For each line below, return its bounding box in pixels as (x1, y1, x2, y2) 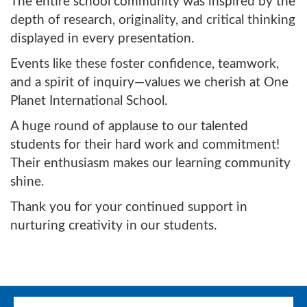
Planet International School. (10, 94, 167, 108)
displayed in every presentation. (10, 32, 194, 45)
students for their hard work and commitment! (10, 138, 280, 151)
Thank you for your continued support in (10, 200, 247, 214)
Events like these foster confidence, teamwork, (10, 57, 279, 71)
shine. (10, 175, 44, 188)
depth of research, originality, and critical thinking (10, 13, 295, 27)
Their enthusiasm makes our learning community (10, 156, 291, 170)
